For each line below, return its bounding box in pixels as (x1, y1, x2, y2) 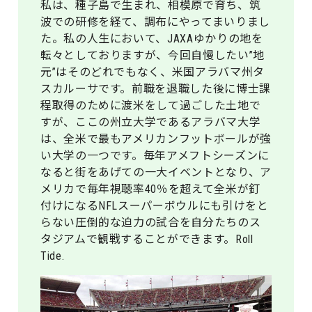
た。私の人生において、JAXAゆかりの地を (40, 32, 263, 46)
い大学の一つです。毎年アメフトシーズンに (40, 149, 270, 163)
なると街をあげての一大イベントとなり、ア (40, 166, 272, 180)
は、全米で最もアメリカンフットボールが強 (40, 132, 272, 146)
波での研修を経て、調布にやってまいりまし (40, 15, 270, 29)
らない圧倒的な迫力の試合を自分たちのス (40, 216, 261, 230)
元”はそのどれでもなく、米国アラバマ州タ (40, 65, 265, 79)
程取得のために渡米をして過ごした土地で (40, 99, 261, 113)
